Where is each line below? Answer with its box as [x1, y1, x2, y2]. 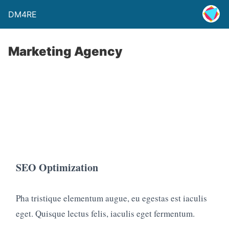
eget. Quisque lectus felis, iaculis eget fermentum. [16, 208, 195, 220]
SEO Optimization [16, 160, 98, 175]
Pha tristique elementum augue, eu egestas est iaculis [16, 192, 207, 204]
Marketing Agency [8, 44, 123, 59]
